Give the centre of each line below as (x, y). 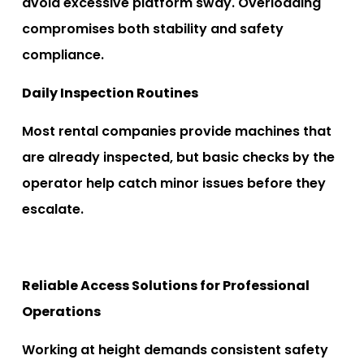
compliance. (63, 54)
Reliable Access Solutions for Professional (166, 285)
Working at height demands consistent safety (175, 349)
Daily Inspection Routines (110, 93)
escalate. (53, 209)
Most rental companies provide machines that (177, 131)
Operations (61, 311)
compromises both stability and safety (153, 28)
